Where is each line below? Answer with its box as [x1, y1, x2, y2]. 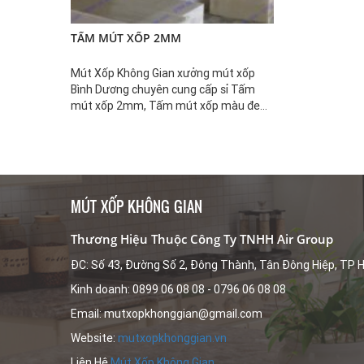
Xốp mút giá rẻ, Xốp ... [71, 132, 181, 145]
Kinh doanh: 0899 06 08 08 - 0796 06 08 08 [71, 283, 286, 297]
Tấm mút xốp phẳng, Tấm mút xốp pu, [71, 115, 268, 129]
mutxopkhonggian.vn [118, 331, 227, 345]
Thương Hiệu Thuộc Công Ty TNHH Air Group [71, 231, 333, 248]
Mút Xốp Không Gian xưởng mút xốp [71, 67, 255, 80]
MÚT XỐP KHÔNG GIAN [71, 196, 202, 218]
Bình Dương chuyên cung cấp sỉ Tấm [71, 83, 255, 97]
